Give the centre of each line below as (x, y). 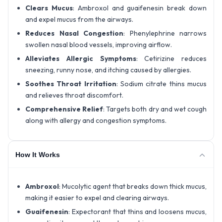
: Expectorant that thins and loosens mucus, (138, 212)
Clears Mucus (49, 8)
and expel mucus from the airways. (79, 20)
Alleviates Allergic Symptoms (81, 59)
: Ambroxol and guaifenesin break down (140, 8)
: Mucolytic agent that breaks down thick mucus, (133, 187)
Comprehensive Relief (64, 109)
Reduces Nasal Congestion (74, 33)
